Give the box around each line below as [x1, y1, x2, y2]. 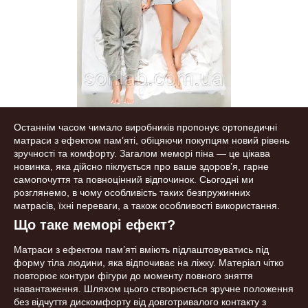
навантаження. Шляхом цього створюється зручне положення [14, 283, 294, 294]
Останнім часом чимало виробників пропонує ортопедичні [14, 122, 277, 133]
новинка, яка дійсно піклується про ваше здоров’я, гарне [14, 161, 269, 172]
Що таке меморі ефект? [14, 217, 175, 232]
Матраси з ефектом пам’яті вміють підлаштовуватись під [14, 243, 269, 255]
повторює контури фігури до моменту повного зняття [14, 269, 253, 281]
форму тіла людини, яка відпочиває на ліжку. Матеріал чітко [14, 256, 284, 268]
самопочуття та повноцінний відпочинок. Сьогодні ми [14, 174, 254, 185]
